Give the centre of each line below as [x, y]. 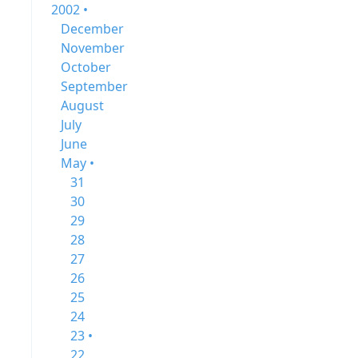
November [93, 48]
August [82, 105]
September [94, 86]
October [86, 67]
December [92, 29]
